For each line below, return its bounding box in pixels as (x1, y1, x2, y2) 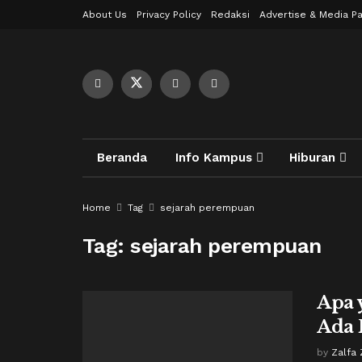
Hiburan (288, 150, 335, 165)
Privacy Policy (137, 9, 201, 20)
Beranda (96, 150, 147, 165)
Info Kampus (175, 150, 252, 165)
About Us (82, 9, 127, 20)
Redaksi (211, 9, 250, 20)
